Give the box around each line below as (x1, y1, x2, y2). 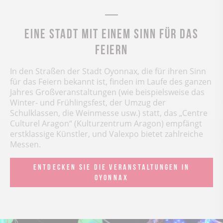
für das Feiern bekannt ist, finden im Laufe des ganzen (10, 76, 212, 88)
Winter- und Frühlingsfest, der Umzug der (10, 97, 166, 109)
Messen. (10, 139, 41, 150)
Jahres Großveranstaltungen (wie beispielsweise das (10, 87, 205, 98)
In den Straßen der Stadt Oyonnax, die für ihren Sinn (10, 66, 206, 77)
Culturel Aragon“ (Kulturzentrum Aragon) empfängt (10, 118, 202, 129)
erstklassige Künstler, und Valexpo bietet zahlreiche (10, 128, 203, 140)
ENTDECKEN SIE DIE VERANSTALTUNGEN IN (33, 162, 190, 171)
